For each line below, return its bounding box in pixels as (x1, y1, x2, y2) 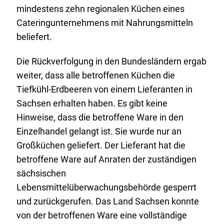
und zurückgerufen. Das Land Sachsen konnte (16, 196, 199, 207)
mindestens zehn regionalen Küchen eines (16, 3, 184, 14)
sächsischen (16, 168, 66, 179)
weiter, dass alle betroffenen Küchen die (16, 70, 175, 81)
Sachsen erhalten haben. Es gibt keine (16, 98, 167, 109)
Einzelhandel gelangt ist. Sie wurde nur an (16, 126, 181, 137)
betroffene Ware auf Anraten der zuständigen (16, 154, 196, 165)
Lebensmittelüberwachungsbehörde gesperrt (16, 182, 196, 193)
